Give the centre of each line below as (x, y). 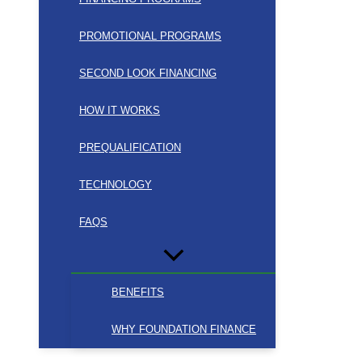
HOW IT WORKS (120, 111)
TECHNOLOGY (116, 185)
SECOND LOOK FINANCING (148, 74)
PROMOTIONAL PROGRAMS (150, 36)
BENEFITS (138, 293)
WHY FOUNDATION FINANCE (184, 330)
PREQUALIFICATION (130, 148)
